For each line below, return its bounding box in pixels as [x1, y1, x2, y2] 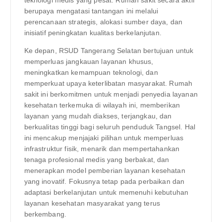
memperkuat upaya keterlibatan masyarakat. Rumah [24, 79, 193, 88]
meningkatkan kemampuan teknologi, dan [24, 68, 158, 77]
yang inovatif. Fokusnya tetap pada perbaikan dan [24, 177, 185, 186]
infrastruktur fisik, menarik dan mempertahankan [24, 145, 180, 153]
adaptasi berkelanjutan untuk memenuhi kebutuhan [24, 188, 189, 197]
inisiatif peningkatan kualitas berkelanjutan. [24, 29, 162, 37]
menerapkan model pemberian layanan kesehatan [24, 166, 185, 175]
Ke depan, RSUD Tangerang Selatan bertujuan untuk [24, 47, 194, 55]
